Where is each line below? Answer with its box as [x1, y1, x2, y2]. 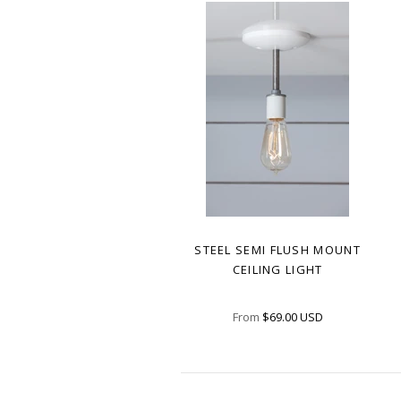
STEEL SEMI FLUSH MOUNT [194, 241, 361, 258]
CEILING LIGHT [232, 260, 323, 277]
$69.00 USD [261, 308, 323, 325]
